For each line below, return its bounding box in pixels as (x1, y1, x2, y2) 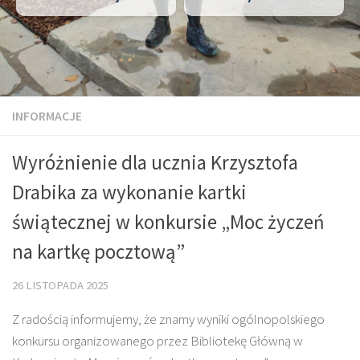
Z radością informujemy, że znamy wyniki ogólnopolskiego (12, 309, 325, 328)
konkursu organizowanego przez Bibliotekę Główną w (12, 331, 303, 350)
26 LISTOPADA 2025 (12, 278, 108, 292)
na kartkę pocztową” (12, 239, 185, 264)
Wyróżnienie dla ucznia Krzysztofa (12, 150, 298, 175)
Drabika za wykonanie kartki (12, 180, 247, 205)
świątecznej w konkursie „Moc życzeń (12, 210, 325, 235)
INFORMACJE (12, 108, 82, 124)
